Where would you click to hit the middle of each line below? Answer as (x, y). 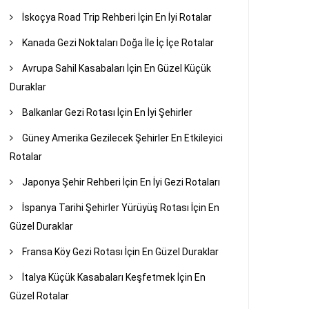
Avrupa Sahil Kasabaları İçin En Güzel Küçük (117, 68)
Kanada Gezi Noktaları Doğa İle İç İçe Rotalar (118, 42)
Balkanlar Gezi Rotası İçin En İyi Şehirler (108, 112)
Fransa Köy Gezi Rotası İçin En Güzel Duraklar (121, 251)
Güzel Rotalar (40, 296)
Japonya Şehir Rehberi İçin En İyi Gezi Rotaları (121, 182)
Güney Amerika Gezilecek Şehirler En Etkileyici (123, 138)
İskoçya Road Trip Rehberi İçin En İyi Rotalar (117, 17)
